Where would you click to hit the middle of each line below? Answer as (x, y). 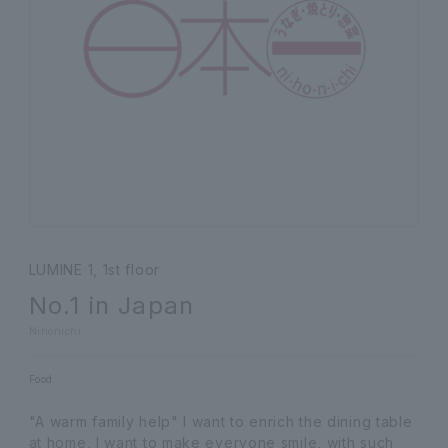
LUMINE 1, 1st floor (94, 269)
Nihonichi (55, 330)
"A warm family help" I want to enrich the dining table (220, 421)
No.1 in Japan (111, 305)
